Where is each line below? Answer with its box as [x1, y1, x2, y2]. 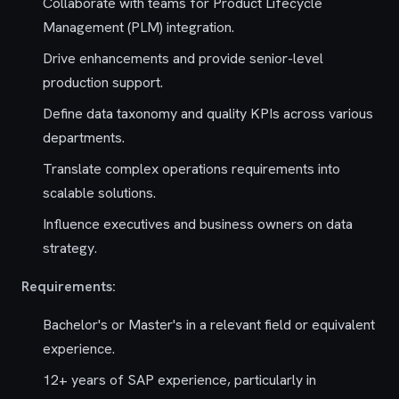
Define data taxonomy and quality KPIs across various [43, 104, 373, 123]
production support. [43, 73, 163, 92]
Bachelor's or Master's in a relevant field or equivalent [43, 315, 375, 334]
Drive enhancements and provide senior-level [43, 49, 323, 68]
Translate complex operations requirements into [43, 159, 340, 178]
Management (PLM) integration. [43, 18, 234, 37]
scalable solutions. [43, 183, 156, 202]
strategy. [43, 239, 97, 257]
